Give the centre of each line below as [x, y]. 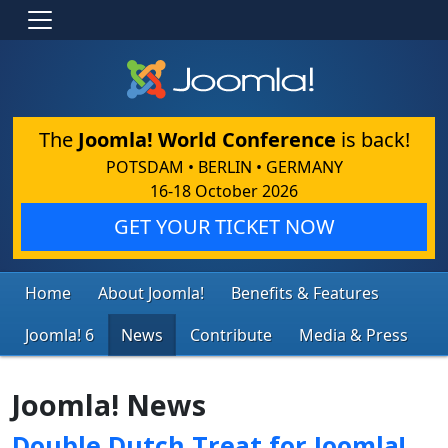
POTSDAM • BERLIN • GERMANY [224, 166]
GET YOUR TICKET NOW [224, 226]
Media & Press [353, 334]
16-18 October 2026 [224, 190]
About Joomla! [151, 292]
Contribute [231, 334]
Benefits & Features [305, 292]
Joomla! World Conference [206, 139]
